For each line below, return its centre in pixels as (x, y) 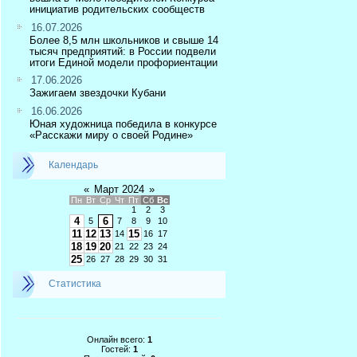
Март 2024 (119, 189)
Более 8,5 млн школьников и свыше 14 (124, 40)
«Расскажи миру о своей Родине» (111, 135)
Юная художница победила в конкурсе (123, 124)
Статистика (75, 283)
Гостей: (117, 349)
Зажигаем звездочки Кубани (98, 93)
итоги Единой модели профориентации (124, 62)
